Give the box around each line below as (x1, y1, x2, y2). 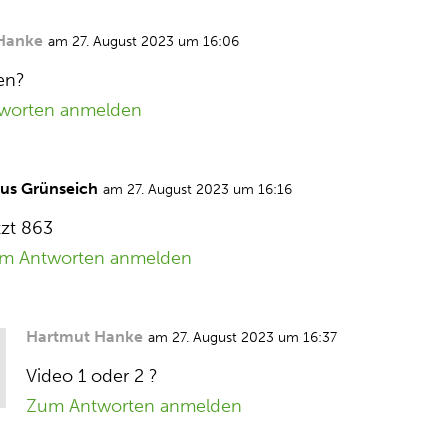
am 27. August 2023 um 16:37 (148, 329, 338, 346)
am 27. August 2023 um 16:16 (103, 181, 293, 198)
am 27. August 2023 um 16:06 (48, 33, 240, 50)
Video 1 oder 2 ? (26, 365, 159, 387)
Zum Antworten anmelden (26, 395, 243, 417)
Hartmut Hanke (26, 327, 144, 346)
